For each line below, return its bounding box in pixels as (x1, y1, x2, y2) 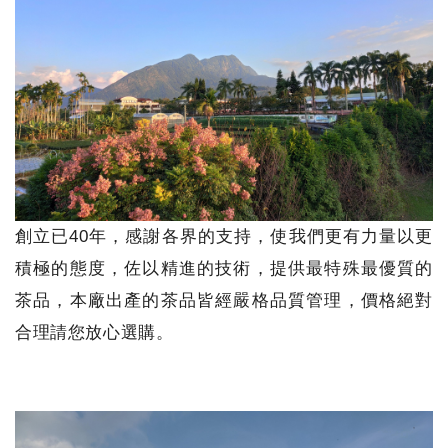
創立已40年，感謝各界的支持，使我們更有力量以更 (15, 226, 433, 246)
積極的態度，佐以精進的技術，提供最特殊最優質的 (15, 258, 433, 278)
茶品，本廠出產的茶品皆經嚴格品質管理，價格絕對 (15, 290, 433, 310)
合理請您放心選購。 (15, 322, 174, 342)
